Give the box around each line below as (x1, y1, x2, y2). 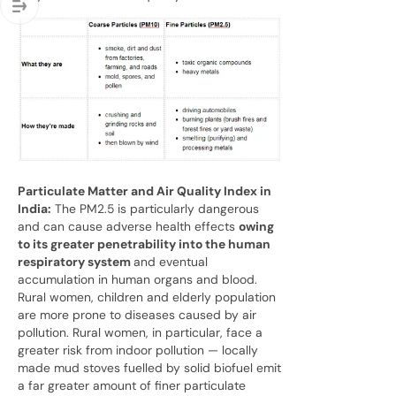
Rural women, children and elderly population (18, 288, 276, 305)
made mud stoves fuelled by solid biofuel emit (18, 359, 281, 376)
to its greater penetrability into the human (18, 235, 270, 252)
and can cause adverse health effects (18, 217, 239, 234)
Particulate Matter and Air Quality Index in (18, 182, 271, 199)
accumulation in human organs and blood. (18, 270, 257, 287)
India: (18, 200, 51, 217)
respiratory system (18, 253, 133, 270)
